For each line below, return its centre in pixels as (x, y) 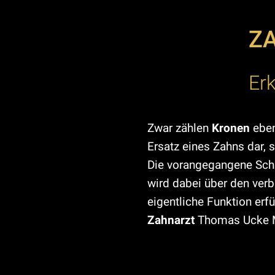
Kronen (231, 128)
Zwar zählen (180, 128)
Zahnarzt (171, 220)
